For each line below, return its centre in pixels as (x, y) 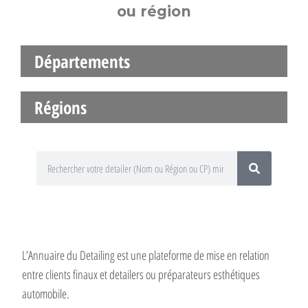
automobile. (46, 294)
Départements (82, 61)
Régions (60, 107)
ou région (154, 12)
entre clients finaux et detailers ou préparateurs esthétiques (141, 275)
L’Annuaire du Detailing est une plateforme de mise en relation (146, 255)
